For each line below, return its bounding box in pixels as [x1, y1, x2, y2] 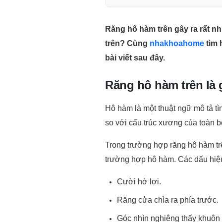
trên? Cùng [105, 36, 150, 45]
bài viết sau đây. [105, 51, 165, 59]
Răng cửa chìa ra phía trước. [117, 193, 219, 201]
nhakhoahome [150, 36, 204, 45]
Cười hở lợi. [117, 174, 161, 183]
